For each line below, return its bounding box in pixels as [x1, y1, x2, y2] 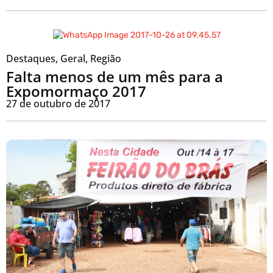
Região [90, 52, 121, 66]
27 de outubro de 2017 [6, 97, 110, 111]
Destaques [6, 52, 55, 66]
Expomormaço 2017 [6, 81, 146, 102]
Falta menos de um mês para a [6, 66, 223, 87]
